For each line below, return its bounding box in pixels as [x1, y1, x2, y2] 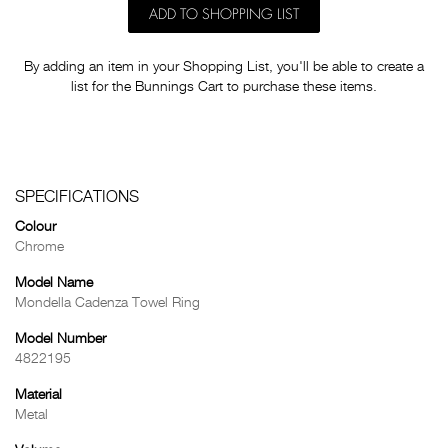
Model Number [15, 332, 106, 346]
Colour [15, 220, 56, 234]
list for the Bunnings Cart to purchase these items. [71, 80, 377, 94]
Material [15, 388, 62, 402]
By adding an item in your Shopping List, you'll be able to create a [24, 60, 424, 74]
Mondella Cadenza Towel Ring [15, 296, 200, 310]
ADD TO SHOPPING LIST [149, 5, 299, 24]
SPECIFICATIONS [15, 190, 139, 206]
